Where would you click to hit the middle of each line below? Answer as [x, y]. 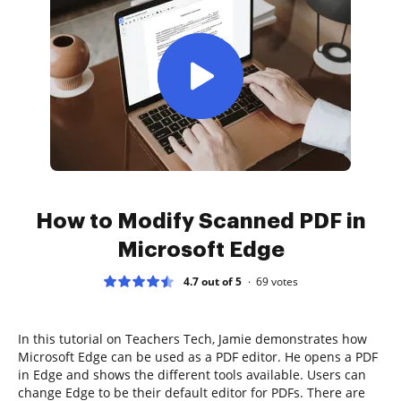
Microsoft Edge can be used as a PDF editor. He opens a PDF [198, 356]
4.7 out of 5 [213, 281]
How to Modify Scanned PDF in [200, 221]
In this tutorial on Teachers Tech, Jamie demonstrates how [192, 338]
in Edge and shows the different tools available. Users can [192, 374]
